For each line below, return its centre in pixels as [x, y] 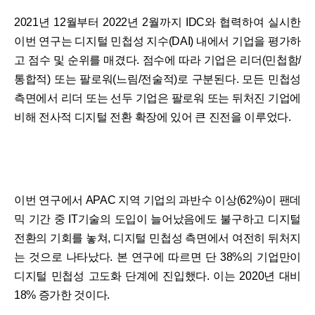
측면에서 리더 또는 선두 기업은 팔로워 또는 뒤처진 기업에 [157, 98]
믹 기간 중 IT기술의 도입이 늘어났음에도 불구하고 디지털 [157, 219]
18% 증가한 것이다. [62, 295]
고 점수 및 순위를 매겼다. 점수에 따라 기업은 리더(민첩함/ [157, 60]
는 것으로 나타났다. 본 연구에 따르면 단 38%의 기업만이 [157, 257]
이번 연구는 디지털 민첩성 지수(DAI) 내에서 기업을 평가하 [157, 41]
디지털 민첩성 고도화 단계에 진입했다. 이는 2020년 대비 [157, 276]
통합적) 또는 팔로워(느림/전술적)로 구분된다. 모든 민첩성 [157, 79]
